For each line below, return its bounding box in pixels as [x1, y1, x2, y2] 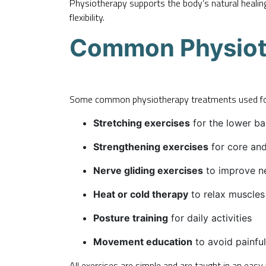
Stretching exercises [93, 116, 190, 129]
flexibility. [69, 9, 104, 24]
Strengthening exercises [93, 140, 208, 153]
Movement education [93, 235, 192, 248]
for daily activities [168, 211, 252, 224]
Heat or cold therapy [93, 188, 188, 200]
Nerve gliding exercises [93, 164, 203, 176]
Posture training [93, 211, 168, 224]
